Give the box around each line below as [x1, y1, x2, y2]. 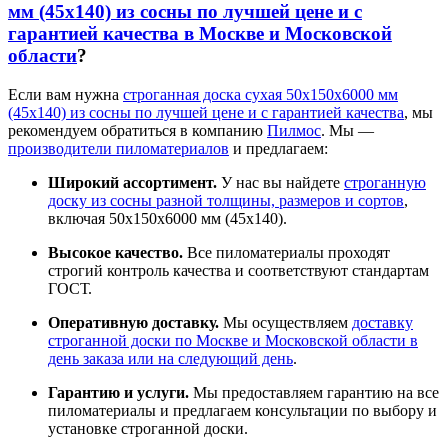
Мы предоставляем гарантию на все [189, 384, 439, 402]
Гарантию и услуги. [48, 384, 189, 402]
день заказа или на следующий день [48, 350, 293, 368]
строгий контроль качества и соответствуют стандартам [48, 262, 429, 280]
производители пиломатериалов [8, 140, 229, 158]
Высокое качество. [48, 244, 183, 262]
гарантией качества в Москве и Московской [8, 23, 392, 45]
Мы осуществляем [219, 314, 352, 332]
